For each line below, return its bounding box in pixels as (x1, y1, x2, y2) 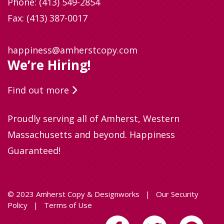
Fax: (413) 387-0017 (7, 12, 87, 24)
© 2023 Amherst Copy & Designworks (7, 189, 141, 199)
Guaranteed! (7, 144, 60, 156)
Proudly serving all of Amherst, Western (7, 112, 179, 124)
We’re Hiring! (7, 56, 91, 74)
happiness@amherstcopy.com (7, 44, 137, 56)
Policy (7, 200, 27, 210)
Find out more (7, 84, 71, 96)
